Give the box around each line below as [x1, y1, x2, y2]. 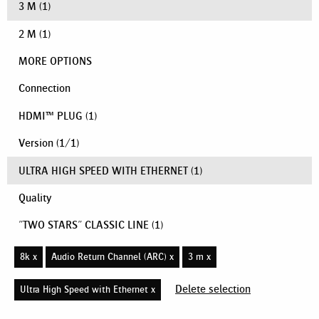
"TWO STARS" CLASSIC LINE [19, 219, 149, 231]
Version [19, 137, 56, 150]
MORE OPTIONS [19, 55, 92, 68]
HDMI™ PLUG [19, 109, 83, 122]
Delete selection [175, 282, 251, 295]
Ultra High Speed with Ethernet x [20, 283, 155, 295]
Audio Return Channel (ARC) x [51, 251, 174, 262]
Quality [19, 191, 51, 204]
